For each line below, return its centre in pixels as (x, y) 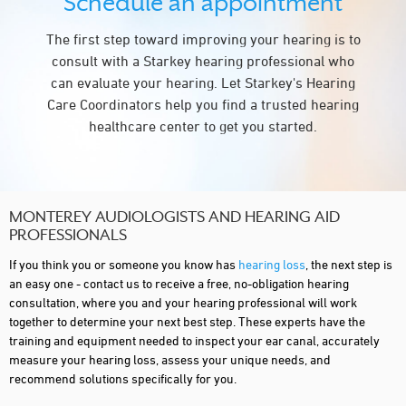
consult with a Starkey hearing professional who (203, 60)
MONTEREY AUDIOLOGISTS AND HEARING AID (174, 218)
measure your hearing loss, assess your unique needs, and (170, 359)
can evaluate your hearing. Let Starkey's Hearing (203, 82)
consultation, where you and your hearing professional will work (183, 302)
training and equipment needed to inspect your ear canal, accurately (194, 340)
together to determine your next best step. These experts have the (187, 321)
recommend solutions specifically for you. (123, 378)
